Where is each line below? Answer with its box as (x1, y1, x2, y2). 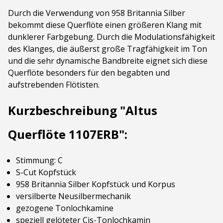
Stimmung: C (16, 155, 63, 166)
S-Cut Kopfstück (16, 167, 76, 178)
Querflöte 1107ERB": (8, 126, 127, 142)
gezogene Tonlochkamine (16, 203, 113, 214)
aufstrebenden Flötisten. (8, 79, 100, 90)
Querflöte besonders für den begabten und (8, 67, 170, 78)
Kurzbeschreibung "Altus (8, 102, 157, 118)
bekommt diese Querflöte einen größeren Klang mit (8, 19, 202, 30)
